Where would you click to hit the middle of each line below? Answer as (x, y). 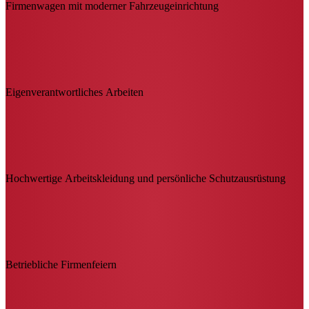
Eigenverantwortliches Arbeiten (74, 92)
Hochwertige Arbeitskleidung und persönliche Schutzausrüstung (146, 178)
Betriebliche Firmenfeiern (61, 264)
